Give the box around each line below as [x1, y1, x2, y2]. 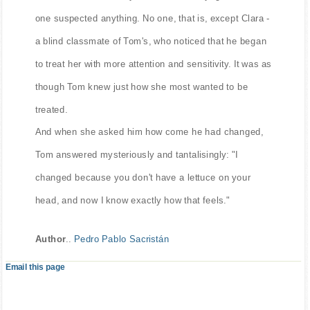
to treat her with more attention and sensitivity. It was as [35, 58, 272, 69]
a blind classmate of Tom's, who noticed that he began [35, 35, 267, 46]
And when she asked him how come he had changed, [35, 127, 264, 138]
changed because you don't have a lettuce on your [35, 172, 251, 183]
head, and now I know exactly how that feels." [35, 194, 230, 206]
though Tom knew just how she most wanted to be [35, 81, 248, 92]
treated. [35, 104, 68, 115]
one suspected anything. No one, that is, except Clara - [35, 12, 270, 24]
